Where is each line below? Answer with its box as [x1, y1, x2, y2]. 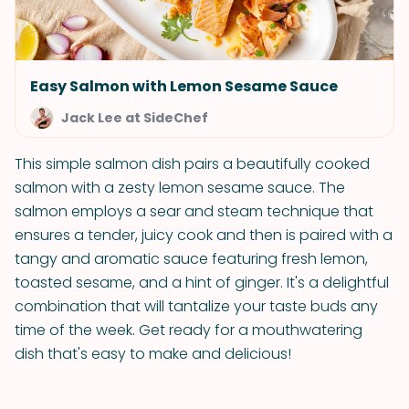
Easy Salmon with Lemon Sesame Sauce [30, 76, 338, 97]
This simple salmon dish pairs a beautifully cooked [15, 153, 370, 174]
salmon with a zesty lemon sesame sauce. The [15, 177, 345, 198]
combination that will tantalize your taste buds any [15, 296, 378, 317]
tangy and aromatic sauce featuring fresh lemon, [15, 248, 368, 269]
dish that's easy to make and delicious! [15, 343, 291, 364]
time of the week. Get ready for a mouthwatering [15, 320, 362, 341]
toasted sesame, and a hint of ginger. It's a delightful [15, 272, 389, 293]
